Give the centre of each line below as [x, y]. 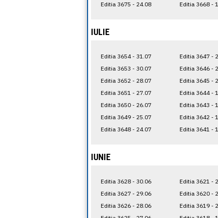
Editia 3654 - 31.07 [126, 56]
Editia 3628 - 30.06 [126, 181]
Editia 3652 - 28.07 [126, 80]
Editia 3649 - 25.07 [126, 117]
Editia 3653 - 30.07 [126, 68]
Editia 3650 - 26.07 [126, 105]
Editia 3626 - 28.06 [126, 205]
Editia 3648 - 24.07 [126, 129]
